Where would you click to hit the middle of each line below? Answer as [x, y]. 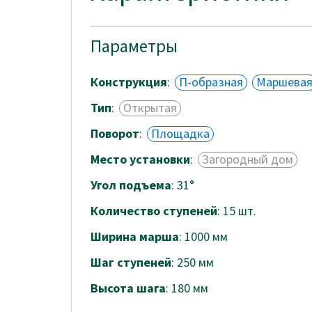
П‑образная [211, 82]
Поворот [115, 134]
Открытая [150, 108]
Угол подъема [131, 185]
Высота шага [128, 288]
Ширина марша [135, 237]
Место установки [140, 159]
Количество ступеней [154, 211]
